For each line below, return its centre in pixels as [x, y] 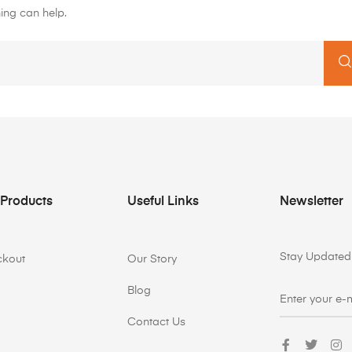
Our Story [152, 259]
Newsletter [311, 202]
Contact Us [156, 322]
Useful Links [163, 202]
